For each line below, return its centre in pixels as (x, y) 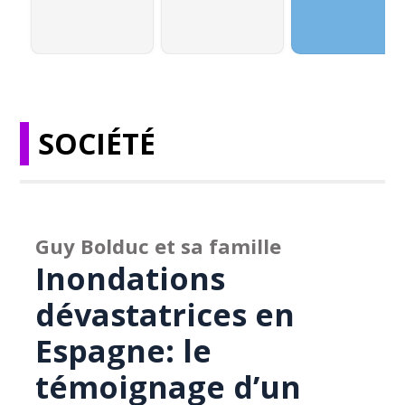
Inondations (131, 278)
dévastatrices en (165, 315)
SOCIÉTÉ (97, 143)
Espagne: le (124, 351)
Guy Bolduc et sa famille (159, 246)
